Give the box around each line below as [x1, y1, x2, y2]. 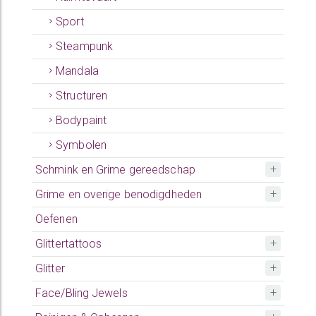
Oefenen [35, 212, 78, 226]
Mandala [56, 64, 99, 78]
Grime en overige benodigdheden [35, 188, 202, 201]
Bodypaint [56, 114, 107, 127]
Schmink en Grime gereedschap [35, 163, 195, 176]
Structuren [56, 89, 108, 102]
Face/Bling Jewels [35, 286, 128, 300]
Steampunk [56, 39, 114, 53]
